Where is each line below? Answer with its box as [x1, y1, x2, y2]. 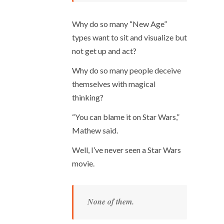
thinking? [72, 92, 103, 102]
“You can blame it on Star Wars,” [72, 112, 179, 121]
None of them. [87, 196, 134, 207]
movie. [72, 158, 94, 168]
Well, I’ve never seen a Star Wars [72, 145, 181, 154]
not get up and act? [72, 46, 136, 55]
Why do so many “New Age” [72, 19, 167, 28]
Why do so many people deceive [72, 65, 181, 75]
